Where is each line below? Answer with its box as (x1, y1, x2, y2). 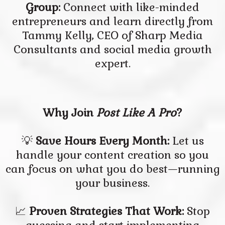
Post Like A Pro (96, 105, 176, 120)
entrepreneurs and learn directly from (12, 14, 213, 28)
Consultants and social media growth (13, 42, 212, 56)
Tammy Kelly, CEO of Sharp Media (22, 28, 203, 42)
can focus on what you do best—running (5, 162, 220, 176)
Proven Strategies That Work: (29, 204, 184, 218)
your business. (75, 176, 150, 190)
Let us (172, 134, 204, 148)
